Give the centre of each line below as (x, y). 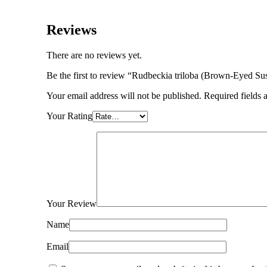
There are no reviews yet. (94, 55)
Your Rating (69, 116)
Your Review (72, 204)
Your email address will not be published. (124, 96)
